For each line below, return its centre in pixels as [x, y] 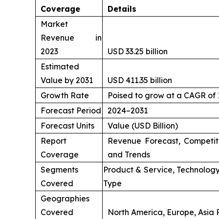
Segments [59, 169]
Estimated [60, 66]
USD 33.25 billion [138, 51]
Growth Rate [65, 95]
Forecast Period [71, 110]
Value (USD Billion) [143, 125]
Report [54, 141]
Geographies [65, 198]
